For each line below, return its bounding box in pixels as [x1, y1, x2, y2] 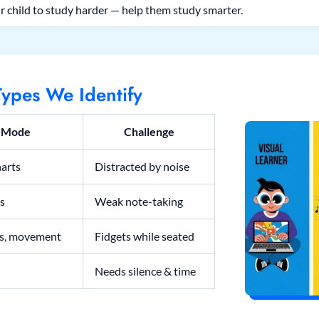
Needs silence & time [95, 264, 196, 278]
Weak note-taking [95, 194, 183, 209]
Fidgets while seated [95, 229, 194, 244]
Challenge [123, 125, 174, 139]
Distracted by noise [95, 159, 189, 174]
